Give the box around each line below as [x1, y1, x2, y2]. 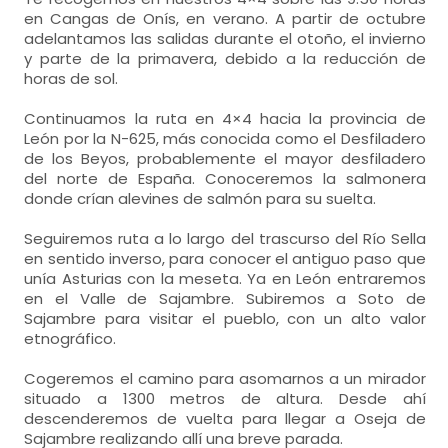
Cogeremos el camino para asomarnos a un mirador [24, 368, 426, 389]
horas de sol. [24, 68, 119, 89]
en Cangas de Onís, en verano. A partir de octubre [24, 8, 426, 29]
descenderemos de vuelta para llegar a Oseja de [24, 408, 426, 429]
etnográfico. [24, 328, 117, 349]
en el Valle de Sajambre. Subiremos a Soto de [24, 288, 426, 309]
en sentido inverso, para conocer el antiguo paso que [24, 248, 426, 269]
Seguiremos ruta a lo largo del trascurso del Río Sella [24, 228, 426, 249]
